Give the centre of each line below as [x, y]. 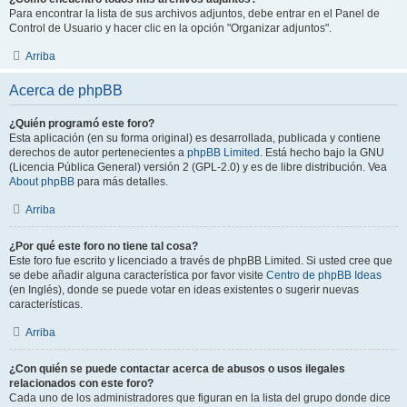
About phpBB [42, 182]
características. [46, 304]
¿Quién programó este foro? [82, 124]
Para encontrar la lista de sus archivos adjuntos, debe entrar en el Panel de [194, 14]
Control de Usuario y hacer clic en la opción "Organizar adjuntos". [170, 28]
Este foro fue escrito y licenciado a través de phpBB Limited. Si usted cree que [201, 261]
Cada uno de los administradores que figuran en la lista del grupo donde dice [200, 398]
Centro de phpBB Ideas [324, 275]
